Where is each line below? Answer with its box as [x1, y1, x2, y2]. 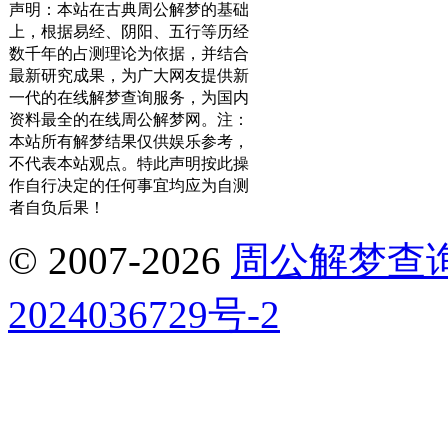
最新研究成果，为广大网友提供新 [9, 67, 249, 85]
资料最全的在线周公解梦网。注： [9, 111, 249, 129]
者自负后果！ [9, 199, 105, 217]
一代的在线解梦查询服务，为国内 [9, 89, 249, 107]
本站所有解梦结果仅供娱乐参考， [9, 133, 249, 151]
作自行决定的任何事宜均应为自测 [9, 177, 249, 195]
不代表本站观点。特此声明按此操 [9, 155, 249, 173]
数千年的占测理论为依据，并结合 [9, 45, 249, 63]
